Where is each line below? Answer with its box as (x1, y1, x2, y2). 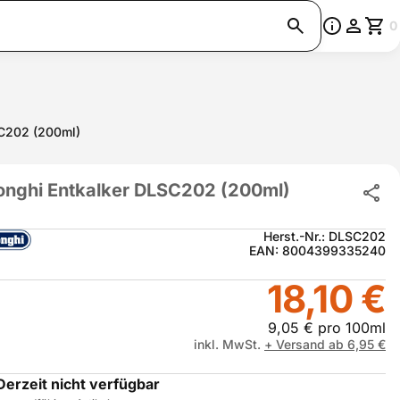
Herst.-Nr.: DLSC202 (263, 229, 386, 244)
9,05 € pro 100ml (268, 319, 386, 337)
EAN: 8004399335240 (249, 243, 386, 258)
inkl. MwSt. (194, 337, 264, 352)
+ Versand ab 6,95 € (264, 337, 386, 352)
